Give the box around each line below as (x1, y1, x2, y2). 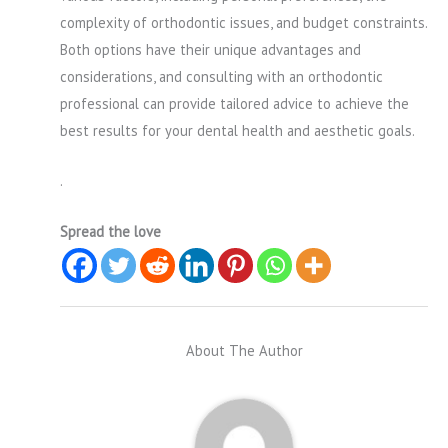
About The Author (185, 340, 303, 360)
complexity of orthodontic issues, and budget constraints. (60, 12, 427, 32)
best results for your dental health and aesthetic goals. (60, 120, 415, 140)
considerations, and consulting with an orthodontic (60, 66, 383, 86)
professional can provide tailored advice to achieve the (60, 93, 409, 113)
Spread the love (60, 221, 161, 241)
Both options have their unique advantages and (60, 39, 361, 59)
